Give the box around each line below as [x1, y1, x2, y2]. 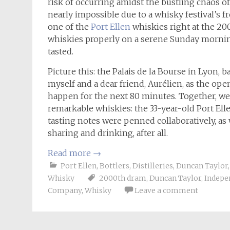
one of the [48, 22, 91, 32]
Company [48, 186, 82, 195]
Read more [48, 148, 93, 158]
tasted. [48, 46, 73, 56]
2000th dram [99, 174, 146, 183]
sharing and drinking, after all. [48, 128, 168, 138]
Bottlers [100, 161, 129, 170]
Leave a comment [135, 186, 198, 195]
